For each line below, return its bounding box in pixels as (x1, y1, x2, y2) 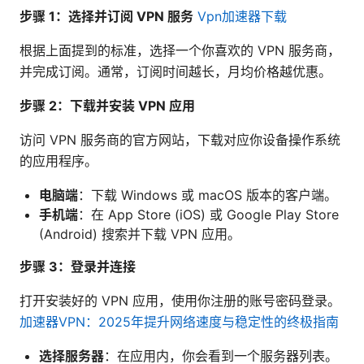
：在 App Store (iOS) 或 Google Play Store (78, 206, 339, 223)
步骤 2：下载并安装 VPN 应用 (19, 97, 195, 115)
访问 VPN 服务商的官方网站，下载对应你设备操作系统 (19, 132, 340, 149)
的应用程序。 (19, 153, 97, 170)
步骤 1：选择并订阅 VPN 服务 (19, 8, 193, 25)
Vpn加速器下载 (197, 8, 287, 25)
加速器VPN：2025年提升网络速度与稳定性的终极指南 (19, 314, 339, 331)
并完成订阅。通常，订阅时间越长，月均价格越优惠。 (19, 63, 331, 80)
